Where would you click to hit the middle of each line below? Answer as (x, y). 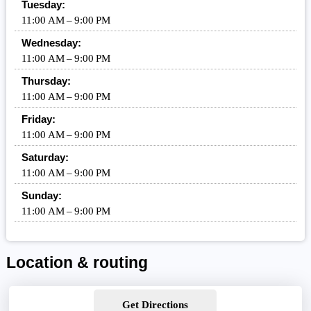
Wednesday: (51, 43)
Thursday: (46, 81)
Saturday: (45, 158)
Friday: (38, 119)
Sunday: (41, 196)
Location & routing (77, 263)
